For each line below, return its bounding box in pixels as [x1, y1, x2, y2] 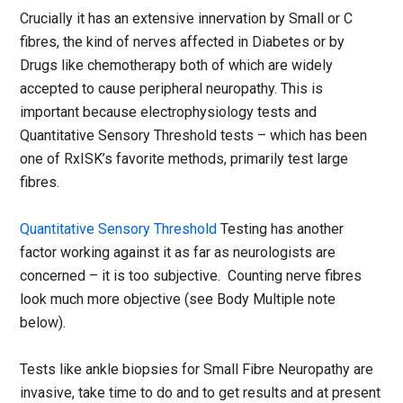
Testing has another [220, 219, 345, 237]
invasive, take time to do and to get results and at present [20, 383, 381, 401]
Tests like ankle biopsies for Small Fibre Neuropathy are [20, 360, 374, 378]
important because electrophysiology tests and [20, 103, 318, 121]
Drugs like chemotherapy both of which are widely [20, 56, 334, 74]
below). [20, 313, 67, 331]
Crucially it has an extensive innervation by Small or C [20, 9, 354, 27]
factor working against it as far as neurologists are [20, 243, 336, 261]
